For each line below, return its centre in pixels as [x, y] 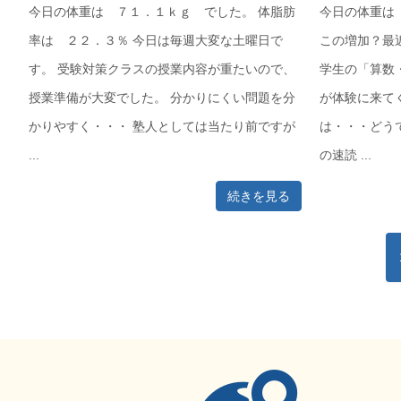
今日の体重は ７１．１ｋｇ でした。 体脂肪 [162, 12]
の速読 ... [345, 155]
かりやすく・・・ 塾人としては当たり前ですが [162, 126]
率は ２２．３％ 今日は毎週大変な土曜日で [156, 40]
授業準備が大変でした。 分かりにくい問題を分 [162, 98]
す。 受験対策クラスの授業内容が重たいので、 [162, 69]
